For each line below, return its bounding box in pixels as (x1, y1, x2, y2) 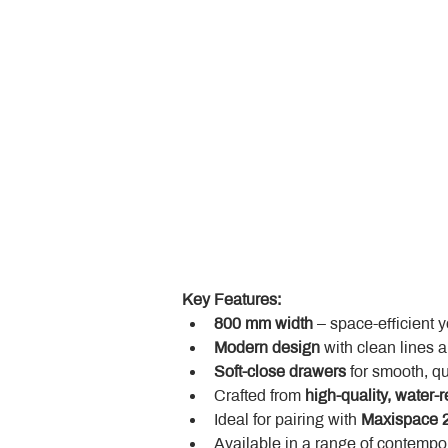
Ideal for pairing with (214, 411, 361, 428)
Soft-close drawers (214, 363, 346, 380)
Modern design (214, 339, 320, 356)
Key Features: (182, 291, 281, 308)
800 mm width (214, 315, 313, 332)
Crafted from (214, 387, 305, 404)
